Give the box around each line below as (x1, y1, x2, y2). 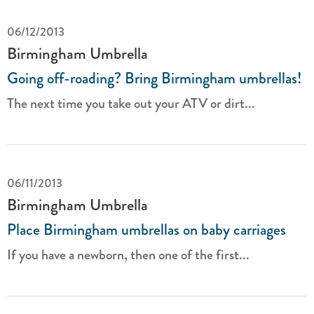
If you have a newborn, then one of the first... (7, 245, 250, 265)
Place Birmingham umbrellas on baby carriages (7, 218, 286, 241)
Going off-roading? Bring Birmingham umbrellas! (7, 67, 301, 90)
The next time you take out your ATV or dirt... (7, 93, 255, 114)
